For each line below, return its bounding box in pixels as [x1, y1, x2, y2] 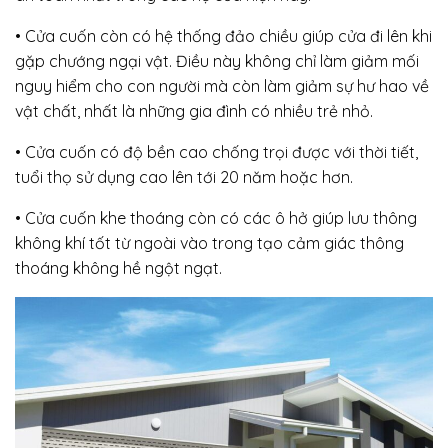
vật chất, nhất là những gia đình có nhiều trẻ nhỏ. [15, 100, 373, 121]
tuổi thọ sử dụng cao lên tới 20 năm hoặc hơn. [15, 166, 353, 187]
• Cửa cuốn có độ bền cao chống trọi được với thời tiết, [15, 141, 418, 162]
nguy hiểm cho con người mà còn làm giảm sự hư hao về [15, 75, 429, 96]
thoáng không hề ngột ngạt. [15, 257, 222, 278]
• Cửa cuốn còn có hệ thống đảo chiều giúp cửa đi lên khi [15, 25, 432, 46]
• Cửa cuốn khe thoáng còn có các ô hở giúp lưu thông [15, 207, 417, 228]
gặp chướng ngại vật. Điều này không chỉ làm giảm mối [15, 50, 419, 71]
